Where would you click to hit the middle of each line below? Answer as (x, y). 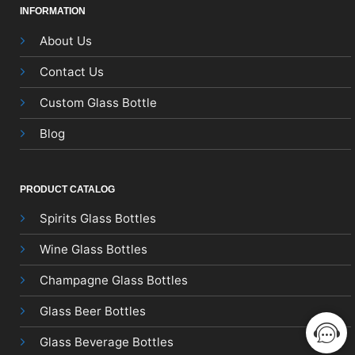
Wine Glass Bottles (93, 249)
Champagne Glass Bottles (113, 280)
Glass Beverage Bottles (106, 342)
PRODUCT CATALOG (67, 189)
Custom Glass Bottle (98, 102)
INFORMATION (52, 11)
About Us (65, 40)
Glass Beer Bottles (92, 311)
